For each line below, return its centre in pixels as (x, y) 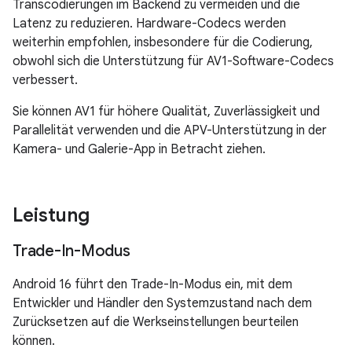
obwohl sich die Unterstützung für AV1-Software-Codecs (173, 61)
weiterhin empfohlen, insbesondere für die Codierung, (163, 42)
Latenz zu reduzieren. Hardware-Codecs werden (149, 24)
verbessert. (45, 80)
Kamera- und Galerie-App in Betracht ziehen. (139, 149)
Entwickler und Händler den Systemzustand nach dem (162, 303)
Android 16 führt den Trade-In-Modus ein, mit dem (152, 284)
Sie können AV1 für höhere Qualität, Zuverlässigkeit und (166, 112)
